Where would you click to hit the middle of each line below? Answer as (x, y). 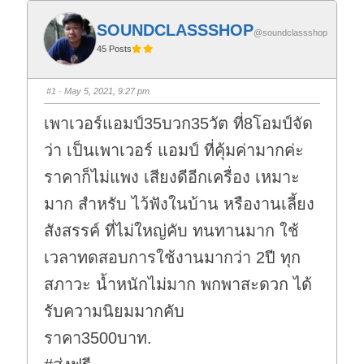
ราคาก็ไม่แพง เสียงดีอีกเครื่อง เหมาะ (172, 177)
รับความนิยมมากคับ (115, 311)
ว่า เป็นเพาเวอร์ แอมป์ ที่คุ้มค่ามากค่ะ (174, 150)
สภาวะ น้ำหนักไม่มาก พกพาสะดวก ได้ (178, 284)
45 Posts (115, 48)
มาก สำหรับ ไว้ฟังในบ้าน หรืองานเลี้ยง (180, 204)
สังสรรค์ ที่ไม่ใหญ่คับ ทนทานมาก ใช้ (172, 230)
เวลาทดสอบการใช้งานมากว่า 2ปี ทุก (173, 257)
